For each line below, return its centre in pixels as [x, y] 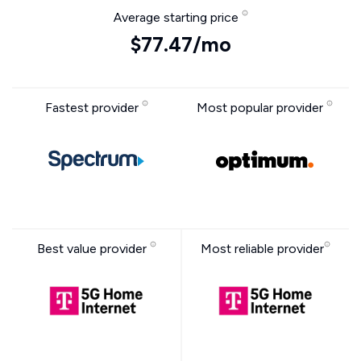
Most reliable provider [262, 249]
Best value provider [93, 249]
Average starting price [177, 17]
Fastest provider [93, 108]
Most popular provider [261, 108]
